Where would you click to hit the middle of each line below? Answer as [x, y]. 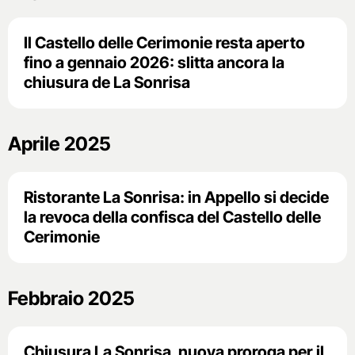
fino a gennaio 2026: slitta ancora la [154, 62]
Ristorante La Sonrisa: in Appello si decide [176, 197]
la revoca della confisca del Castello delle [172, 217]
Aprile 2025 [59, 143]
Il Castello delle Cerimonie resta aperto [164, 42]
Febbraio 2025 [71, 298]
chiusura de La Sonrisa [107, 82]
